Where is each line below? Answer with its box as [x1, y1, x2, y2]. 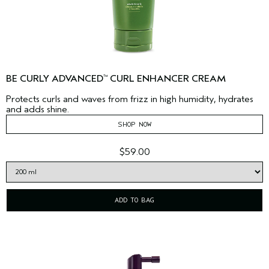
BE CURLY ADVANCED [6, 73, 103, 84]
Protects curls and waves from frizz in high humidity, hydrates [6, 93, 253, 104]
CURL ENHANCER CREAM [107, 73, 226, 84]
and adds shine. [6, 103, 69, 115]
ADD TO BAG [115, 195, 154, 204]
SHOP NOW [118, 119, 151, 128]
